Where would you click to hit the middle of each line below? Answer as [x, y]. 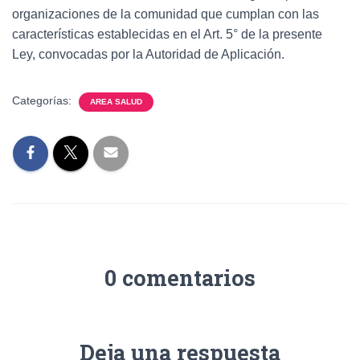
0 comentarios [180, 278]
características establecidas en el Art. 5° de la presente [167, 35]
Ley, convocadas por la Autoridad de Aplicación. [148, 55]
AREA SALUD [116, 102]
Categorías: [43, 101]
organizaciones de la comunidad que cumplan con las [166, 14]
